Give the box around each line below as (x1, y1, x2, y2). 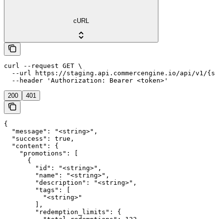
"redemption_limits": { (4, 208, 121, 216)
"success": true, (4, 135, 74, 143)
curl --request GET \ (4, 62, 82, 70)
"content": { (4, 142, 59, 150)
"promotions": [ (4, 150, 78, 157)
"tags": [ (4, 186, 70, 194)
